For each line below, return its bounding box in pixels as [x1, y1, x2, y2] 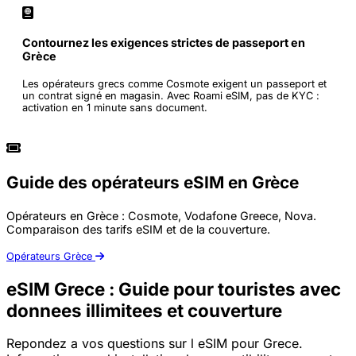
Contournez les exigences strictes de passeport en [22, 36, 305, 50]
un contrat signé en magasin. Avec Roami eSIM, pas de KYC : [22, 90, 319, 103]
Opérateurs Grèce [6, 250, 95, 263]
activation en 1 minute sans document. [22, 102, 207, 114]
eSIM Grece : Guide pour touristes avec [6, 277, 341, 300]
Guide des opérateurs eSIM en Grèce [6, 172, 299, 192]
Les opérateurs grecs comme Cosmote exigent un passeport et [22, 78, 327, 91]
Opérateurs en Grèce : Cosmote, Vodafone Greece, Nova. [6, 208, 316, 222]
